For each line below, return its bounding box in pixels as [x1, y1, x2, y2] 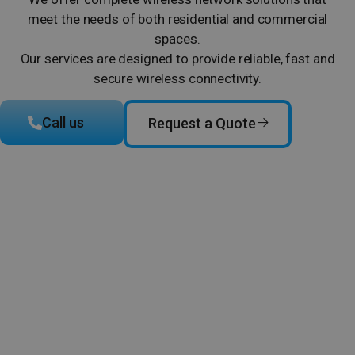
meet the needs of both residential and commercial [27, 11, 328, 27]
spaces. [155, 31, 200, 47]
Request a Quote [148, 115, 256, 132]
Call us [42, 114, 84, 132]
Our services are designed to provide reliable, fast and [20, 51, 335, 67]
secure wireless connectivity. [93, 71, 262, 86]
